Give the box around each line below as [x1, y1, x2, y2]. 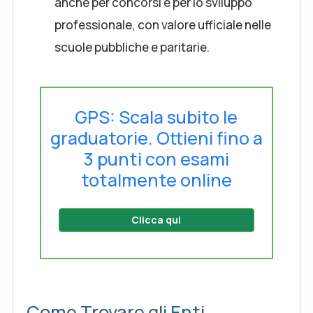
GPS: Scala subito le [75, 105, 238, 129]
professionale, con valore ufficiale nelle [54, 17, 271, 33]
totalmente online [80, 168, 232, 192]
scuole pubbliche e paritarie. [54, 39, 210, 55]
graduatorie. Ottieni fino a [50, 126, 263, 150]
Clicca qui [131, 213, 182, 226]
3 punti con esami [83, 147, 230, 171]
